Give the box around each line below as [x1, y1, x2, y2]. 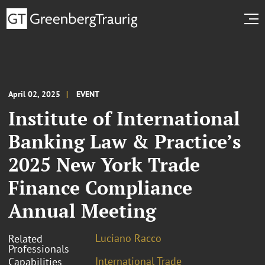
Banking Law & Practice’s [8, 128, 241, 154]
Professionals [8, 241, 69, 256]
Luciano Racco [95, 231, 161, 245]
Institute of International [8, 105, 240, 131]
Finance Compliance [8, 174, 192, 200]
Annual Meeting [8, 198, 156, 223]
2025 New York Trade [8, 151, 200, 177]
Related [8, 231, 43, 245]
